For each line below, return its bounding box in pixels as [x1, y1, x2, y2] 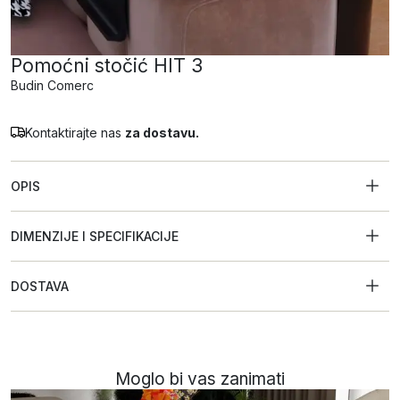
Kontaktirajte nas [25, 125, 125, 141]
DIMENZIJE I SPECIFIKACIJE [11, 229, 179, 245]
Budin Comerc [11, 78, 94, 94]
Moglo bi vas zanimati [115, 369, 285, 390]
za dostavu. [125, 125, 199, 141]
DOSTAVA [11, 279, 69, 295]
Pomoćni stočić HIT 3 [11, 54, 203, 78]
